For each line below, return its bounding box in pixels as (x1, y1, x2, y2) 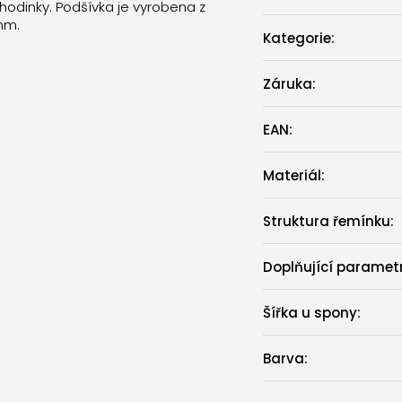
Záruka (262, 74, 312, 93)
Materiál (262, 165, 321, 185)
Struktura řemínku (262, 211, 390, 231)
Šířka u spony (262, 302, 357, 322)
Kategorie (262, 28, 331, 48)
